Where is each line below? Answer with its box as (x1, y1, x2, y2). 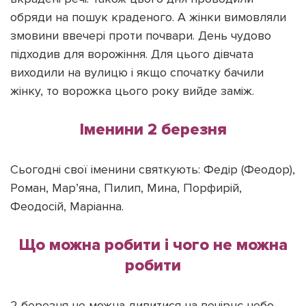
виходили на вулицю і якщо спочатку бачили (10, 64, 264, 80)
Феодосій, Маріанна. (10, 198, 124, 214)
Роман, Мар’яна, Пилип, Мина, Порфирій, (10, 180, 242, 195)
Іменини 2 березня (79, 119, 227, 139)
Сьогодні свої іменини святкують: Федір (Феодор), (10, 161, 295, 177)
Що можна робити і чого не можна (18, 234, 288, 255)
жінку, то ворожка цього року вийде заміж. (10, 83, 254, 98)
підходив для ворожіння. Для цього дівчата (10, 46, 253, 61)
